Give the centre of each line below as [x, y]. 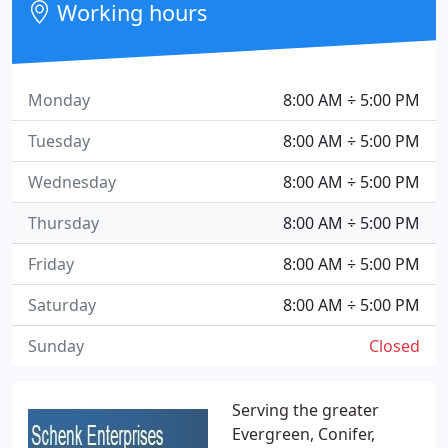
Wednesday [72, 182]
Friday [51, 264]
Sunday [56, 346]
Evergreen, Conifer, [303, 434]
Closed [394, 346]
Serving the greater [305, 410]
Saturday [62, 305]
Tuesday [59, 141]
